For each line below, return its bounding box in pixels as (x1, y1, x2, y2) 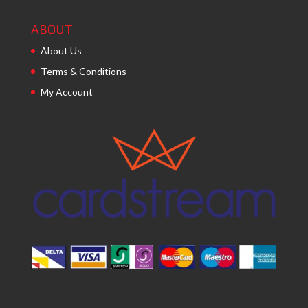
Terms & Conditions (40, 65, 126, 78)
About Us (40, 45, 82, 57)
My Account (40, 86, 93, 98)
